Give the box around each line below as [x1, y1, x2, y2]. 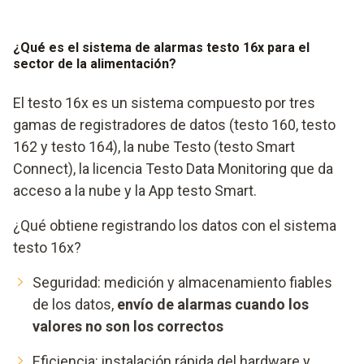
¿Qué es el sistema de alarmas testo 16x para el [13, 40, 310, 56]
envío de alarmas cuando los [117, 296, 309, 314]
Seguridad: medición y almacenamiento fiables [32, 274, 332, 292]
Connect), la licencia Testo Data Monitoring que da [13, 160, 333, 178]
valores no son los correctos [32, 318, 223, 336]
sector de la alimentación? [13, 56, 176, 72]
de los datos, [32, 296, 117, 314]
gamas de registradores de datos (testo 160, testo [13, 116, 336, 134]
